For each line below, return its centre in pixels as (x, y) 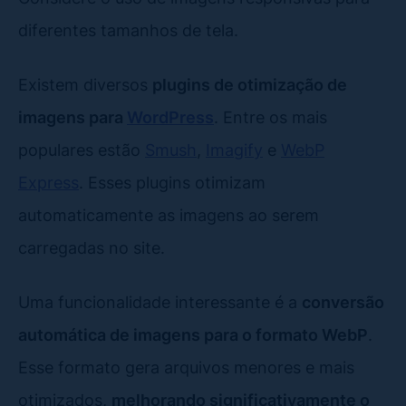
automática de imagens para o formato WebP (193, 334)
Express (48, 182)
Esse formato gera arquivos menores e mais (186, 367)
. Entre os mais (271, 116)
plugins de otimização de (250, 84)
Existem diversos (85, 84)
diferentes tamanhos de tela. (128, 29)
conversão (343, 301)
